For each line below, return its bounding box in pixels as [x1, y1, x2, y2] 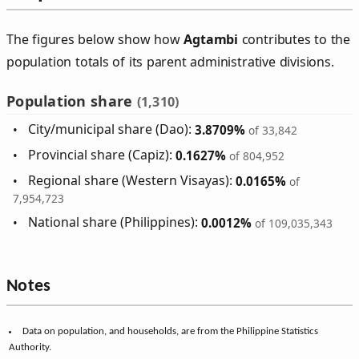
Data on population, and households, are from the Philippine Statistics [22, 326, 318, 337]
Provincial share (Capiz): [28, 146, 176, 164]
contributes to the [238, 30, 351, 48]
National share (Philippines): [28, 213, 202, 232]
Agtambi [184, 30, 239, 48]
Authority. [9, 342, 52, 353]
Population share [6, 91, 137, 111]
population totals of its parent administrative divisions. [6, 52, 334, 71]
